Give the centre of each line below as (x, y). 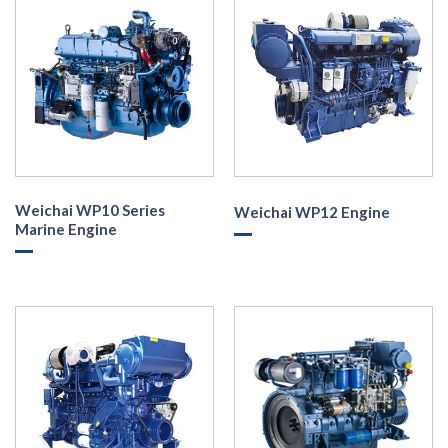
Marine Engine (65, 229)
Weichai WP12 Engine (311, 211)
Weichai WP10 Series (89, 210)
